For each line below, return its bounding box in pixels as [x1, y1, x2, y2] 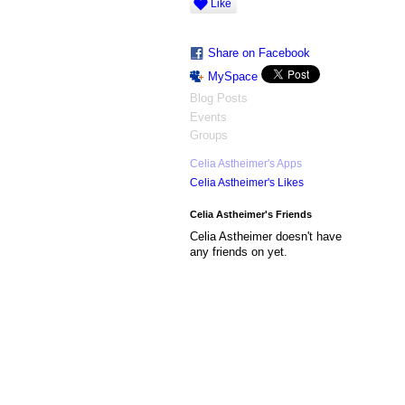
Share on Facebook [207, 46, 310, 61]
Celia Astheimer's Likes [189, 176, 304, 190]
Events [189, 109, 227, 124]
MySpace [207, 70, 258, 84]
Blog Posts [189, 91, 248, 106]
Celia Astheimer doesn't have [189, 229, 342, 243]
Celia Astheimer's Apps [189, 157, 302, 171]
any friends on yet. [189, 244, 287, 259]
